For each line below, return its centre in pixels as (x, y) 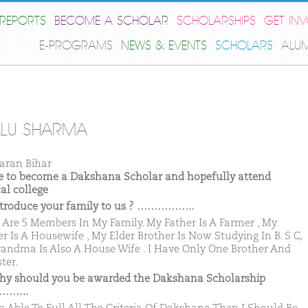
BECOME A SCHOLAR (111, 21)
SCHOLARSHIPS (216, 21)
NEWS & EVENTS (164, 46)
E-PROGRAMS (76, 46)
